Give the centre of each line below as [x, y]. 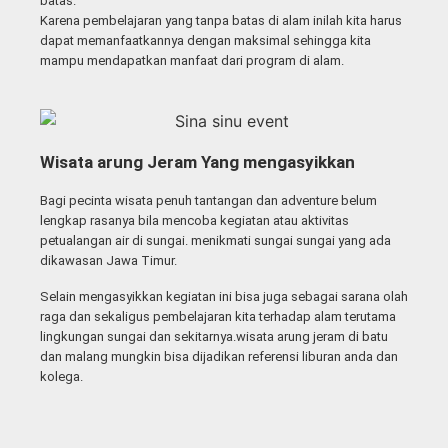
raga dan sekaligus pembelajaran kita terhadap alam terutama [218, 317]
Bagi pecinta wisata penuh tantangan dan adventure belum [208, 200]
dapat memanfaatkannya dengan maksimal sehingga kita [205, 41]
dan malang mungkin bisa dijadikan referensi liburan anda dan [219, 357]
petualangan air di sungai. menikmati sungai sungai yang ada [215, 240]
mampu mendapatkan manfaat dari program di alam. [192, 61]
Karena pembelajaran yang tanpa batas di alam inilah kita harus [221, 21]
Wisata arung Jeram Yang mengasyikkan [197, 161]
